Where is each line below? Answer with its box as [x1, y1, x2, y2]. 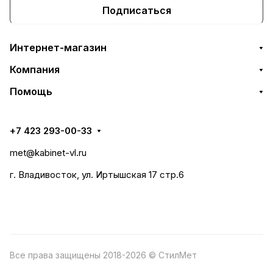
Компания [10, 63, 60, 76]
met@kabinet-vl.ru [10, 147, 87, 158]
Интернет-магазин [10, 41, 107, 54]
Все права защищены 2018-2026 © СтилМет [10, 250, 197, 260]
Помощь [10, 85, 52, 97]
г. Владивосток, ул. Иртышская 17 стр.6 [10, 169, 184, 180]
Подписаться [102, 4, 171, 16]
